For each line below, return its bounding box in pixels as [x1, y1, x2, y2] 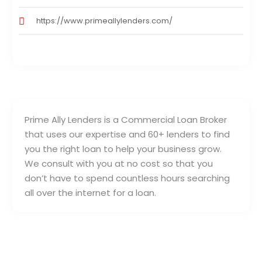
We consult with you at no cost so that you [25, 157, 213, 170]
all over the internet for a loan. [25, 187, 157, 199]
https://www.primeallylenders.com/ [36, 15, 173, 27]
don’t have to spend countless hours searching [25, 172, 230, 185]
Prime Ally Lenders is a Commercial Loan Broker [25, 113, 227, 126]
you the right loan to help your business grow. [25, 143, 222, 156]
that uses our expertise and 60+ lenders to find [25, 128, 230, 141]
